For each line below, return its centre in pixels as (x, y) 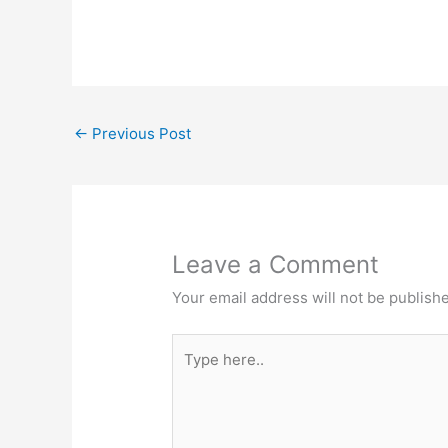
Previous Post (139, 134)
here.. (192, 373)
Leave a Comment (276, 265)
